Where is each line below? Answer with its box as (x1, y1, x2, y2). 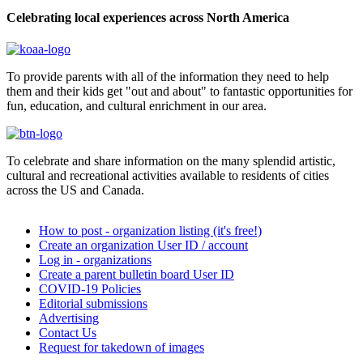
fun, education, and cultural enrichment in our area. (6, 99, 267, 113)
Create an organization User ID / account (39, 238, 248, 253)
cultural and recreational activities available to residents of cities (6, 169, 329, 183)
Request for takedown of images (39, 340, 204, 355)
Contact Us (39, 326, 96, 340)
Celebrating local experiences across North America (6, 11, 289, 24)
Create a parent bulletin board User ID (39, 267, 234, 282)
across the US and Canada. (6, 183, 144, 198)
